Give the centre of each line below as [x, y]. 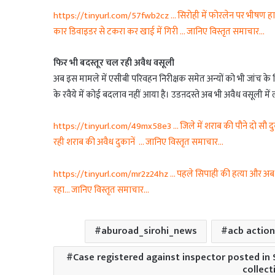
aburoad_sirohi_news [149, 231]
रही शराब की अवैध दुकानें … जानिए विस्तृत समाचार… [138, 142]
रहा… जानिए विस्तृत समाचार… [101, 190]
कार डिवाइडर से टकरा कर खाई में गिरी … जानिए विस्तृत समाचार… [159, 32]
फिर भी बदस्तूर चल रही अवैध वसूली [114, 63]
